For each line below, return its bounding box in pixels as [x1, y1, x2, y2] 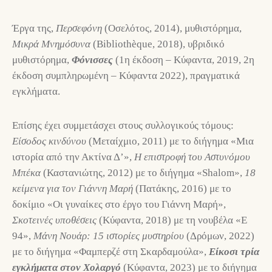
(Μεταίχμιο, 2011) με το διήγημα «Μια [89, 135, 254, 148]
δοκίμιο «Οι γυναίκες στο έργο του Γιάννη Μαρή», [12, 199, 226, 211]
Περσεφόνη [56, 22, 104, 35]
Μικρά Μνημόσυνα [12, 38, 93, 50]
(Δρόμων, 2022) [186, 230, 254, 242]
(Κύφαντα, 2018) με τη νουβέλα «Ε [99, 214, 247, 226]
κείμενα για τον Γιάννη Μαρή [12, 183, 135, 195]
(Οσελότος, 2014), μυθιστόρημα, [104, 22, 242, 35]
